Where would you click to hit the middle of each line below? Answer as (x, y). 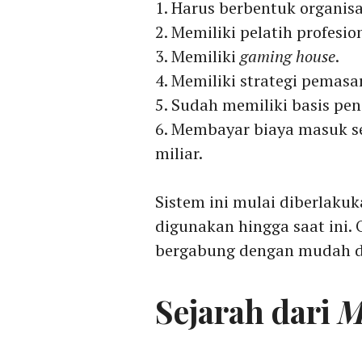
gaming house (288, 57)
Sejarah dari (246, 311)
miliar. (179, 154)
